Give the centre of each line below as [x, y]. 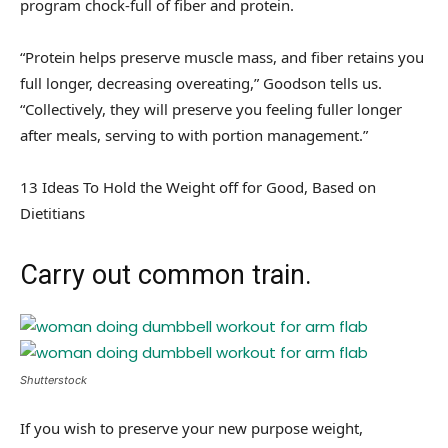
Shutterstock [53, 379]
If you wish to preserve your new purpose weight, [191, 427]
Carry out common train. [166, 274]
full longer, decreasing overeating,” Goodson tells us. [201, 82]
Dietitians [52, 212]
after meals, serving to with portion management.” [194, 134]
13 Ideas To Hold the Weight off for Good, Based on [198, 186]
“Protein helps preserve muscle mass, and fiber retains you [222, 56]
